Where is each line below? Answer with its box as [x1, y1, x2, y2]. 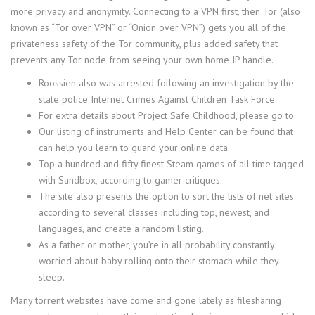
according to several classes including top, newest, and [39, 205, 269, 219]
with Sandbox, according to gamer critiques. [39, 173, 222, 186]
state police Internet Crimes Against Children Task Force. [39, 92, 277, 105]
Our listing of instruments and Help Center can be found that [39, 124, 293, 138]
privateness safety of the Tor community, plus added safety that [11, 37, 278, 50]
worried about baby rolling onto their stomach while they [39, 254, 278, 267]
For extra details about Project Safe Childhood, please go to [39, 108, 294, 122]
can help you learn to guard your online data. [39, 141, 230, 154]
